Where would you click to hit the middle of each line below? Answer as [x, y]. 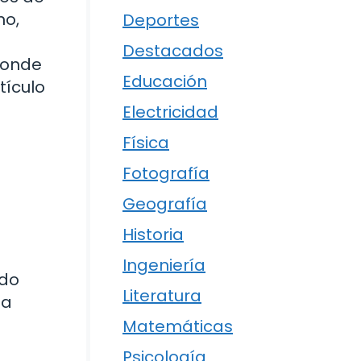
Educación [165, 82]
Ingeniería [164, 266]
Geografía [165, 204]
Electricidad [170, 112]
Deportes [161, 21]
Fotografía [166, 174]
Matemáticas [178, 327]
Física [146, 143]
